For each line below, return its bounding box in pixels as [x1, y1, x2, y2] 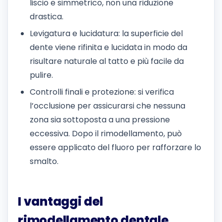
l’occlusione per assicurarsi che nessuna [30, 100, 185, 112]
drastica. [30, 10, 63, 22]
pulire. [30, 69, 53, 81]
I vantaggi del [18, 193, 103, 210]
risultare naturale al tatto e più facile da [30, 55, 184, 67]
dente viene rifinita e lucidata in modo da [30, 42, 187, 54]
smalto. [30, 156, 58, 167]
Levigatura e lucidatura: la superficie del [30, 28, 183, 40]
